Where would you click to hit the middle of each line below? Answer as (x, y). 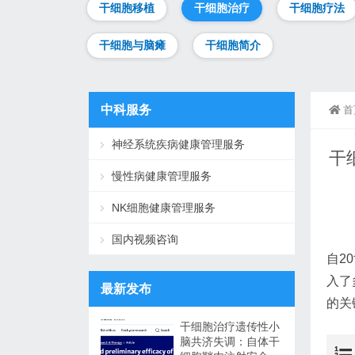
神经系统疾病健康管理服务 (178, 144)
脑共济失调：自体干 (230, 342)
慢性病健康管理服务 (162, 176)
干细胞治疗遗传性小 (230, 326)
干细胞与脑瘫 (132, 45)
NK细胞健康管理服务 (164, 208)
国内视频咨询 (145, 239)
